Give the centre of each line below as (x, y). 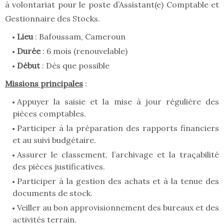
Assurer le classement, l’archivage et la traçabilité (118, 155)
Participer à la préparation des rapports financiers (118, 128)
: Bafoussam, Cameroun (80, 37)
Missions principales (44, 84)
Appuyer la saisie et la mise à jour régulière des (118, 102)
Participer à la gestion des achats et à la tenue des (118, 181)
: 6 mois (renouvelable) (86, 51)
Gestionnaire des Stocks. (53, 19)
